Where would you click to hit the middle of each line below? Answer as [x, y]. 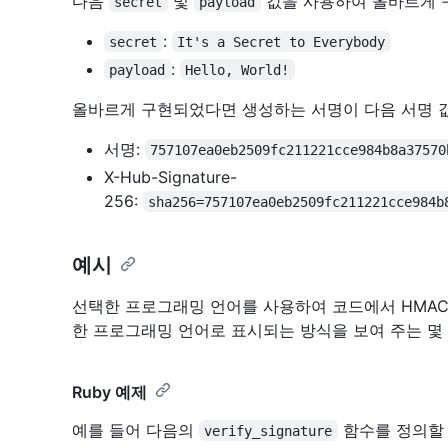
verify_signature [268, 430]
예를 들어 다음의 [135, 429]
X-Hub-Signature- [170, 176]
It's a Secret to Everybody [281, 41]
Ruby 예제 [109, 391]
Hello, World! [237, 69]
